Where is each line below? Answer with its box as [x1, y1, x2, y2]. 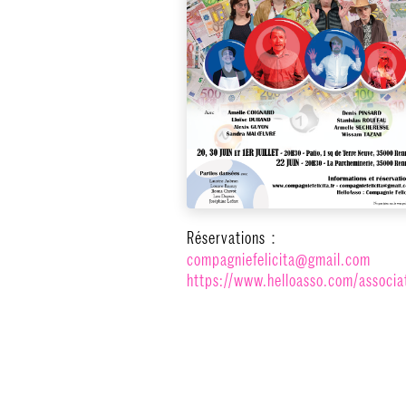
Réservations [187, 228, 266, 247]
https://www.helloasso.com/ [187, 271, 359, 290]
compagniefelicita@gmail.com [187, 250, 371, 269]
